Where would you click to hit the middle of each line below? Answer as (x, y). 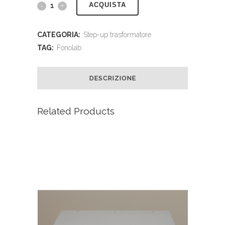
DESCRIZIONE (113, 78)
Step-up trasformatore (117, 34)
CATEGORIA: (60, 34)
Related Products (76, 111)
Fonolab (69, 47)
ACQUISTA (107, 5)
